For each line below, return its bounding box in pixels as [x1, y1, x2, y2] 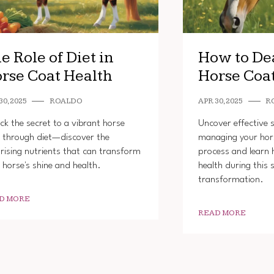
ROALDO [49, 96, 83, 106]
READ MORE [198, 208, 246, 218]
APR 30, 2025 [198, 96, 243, 106]
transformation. [198, 174, 264, 185]
